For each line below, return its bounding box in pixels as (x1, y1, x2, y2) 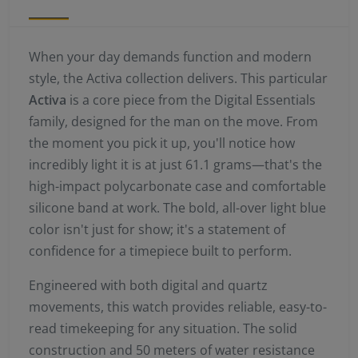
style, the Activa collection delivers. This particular (29, 70, 328, 88)
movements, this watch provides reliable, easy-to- (29, 298, 327, 316)
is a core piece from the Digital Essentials (66, 91, 316, 109)
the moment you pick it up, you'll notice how (29, 134, 295, 153)
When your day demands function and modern (29, 48, 312, 66)
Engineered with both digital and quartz (29, 276, 268, 295)
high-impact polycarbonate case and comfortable (29, 177, 326, 196)
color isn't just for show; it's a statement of (29, 221, 285, 239)
